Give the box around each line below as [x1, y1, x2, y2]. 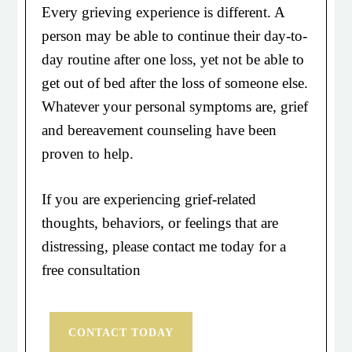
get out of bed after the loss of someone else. [42, 75, 309, 91]
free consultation [42, 262, 141, 278]
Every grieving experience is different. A [42, 4, 285, 20]
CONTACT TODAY [68, 327, 174, 339]
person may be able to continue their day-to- [42, 27, 308, 44]
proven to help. [42, 145, 134, 162]
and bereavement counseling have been [42, 122, 277, 138]
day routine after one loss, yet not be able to [42, 51, 305, 68]
